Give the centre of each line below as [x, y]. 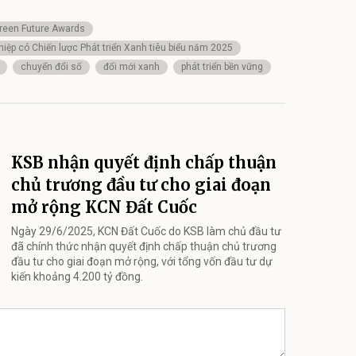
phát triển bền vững [222, 67]
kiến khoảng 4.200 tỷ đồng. [77, 277]
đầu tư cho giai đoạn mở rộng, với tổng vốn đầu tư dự [142, 261]
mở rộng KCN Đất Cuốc [104, 207]
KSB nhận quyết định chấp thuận [144, 163]
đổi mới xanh [132, 67]
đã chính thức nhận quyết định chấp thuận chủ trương [144, 246]
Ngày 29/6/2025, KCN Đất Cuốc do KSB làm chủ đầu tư [146, 231]
